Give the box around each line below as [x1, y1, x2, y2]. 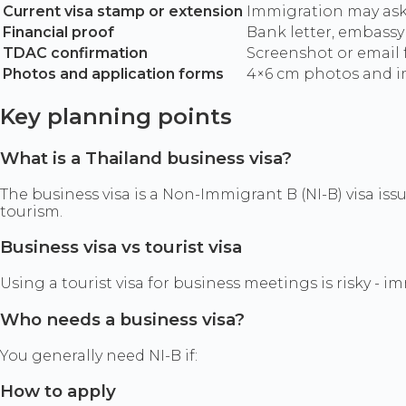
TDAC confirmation [3, 44, 148, 63]
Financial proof [3, 24, 114, 42]
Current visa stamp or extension [3, 3, 243, 21]
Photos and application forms [3, 65, 224, 83]
